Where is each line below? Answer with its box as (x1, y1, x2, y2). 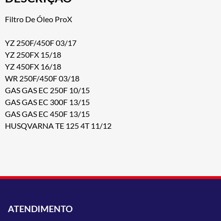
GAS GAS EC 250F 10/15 (5, 85, 90, 95)
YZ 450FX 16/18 (5, 61, 61, 71)
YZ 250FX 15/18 (5, 49, 61, 59)
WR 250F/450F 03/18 (5, 73, 79, 83)
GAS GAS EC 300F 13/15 (5, 97, 90, 107)
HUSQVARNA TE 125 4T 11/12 (5, 120, 111, 130)
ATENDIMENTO (8, 203, 73, 214)
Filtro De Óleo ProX (5, 14, 72, 24)
